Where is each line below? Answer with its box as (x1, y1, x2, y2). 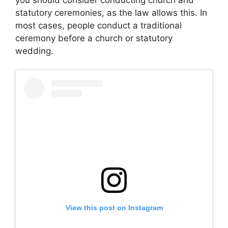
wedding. (15, 45, 53, 56)
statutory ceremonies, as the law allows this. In (15, 7, 207, 18)
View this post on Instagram (65, 203, 163, 212)
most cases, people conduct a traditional (15, 20, 182, 31)
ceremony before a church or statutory (15, 33, 173, 43)
